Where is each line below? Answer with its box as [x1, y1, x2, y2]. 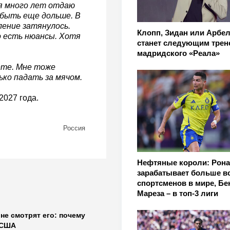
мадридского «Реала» [137, 49, 220, 57]
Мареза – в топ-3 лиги [137, 189, 218, 198]
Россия [63, 124, 85, 132]
